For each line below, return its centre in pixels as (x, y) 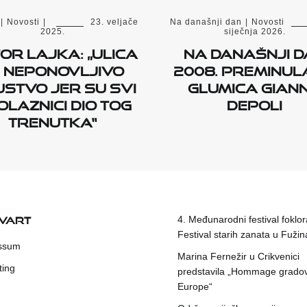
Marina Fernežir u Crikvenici (238, 256)
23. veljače (114, 22)
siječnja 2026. (255, 31)
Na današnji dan (206, 22)
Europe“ (195, 286)
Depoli (255, 102)
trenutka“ (52, 120)
